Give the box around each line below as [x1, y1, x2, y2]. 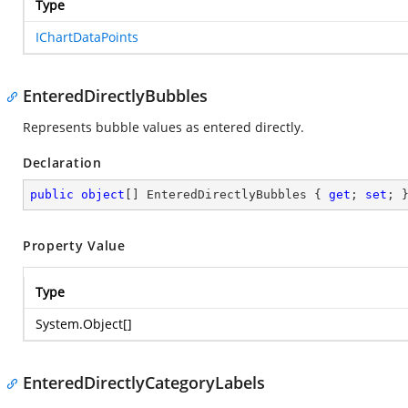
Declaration [23, 154, 102, 171]
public [30, 188, 74, 201]
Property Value [23, 237, 126, 254]
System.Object [36, 315, 123, 332]
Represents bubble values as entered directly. [23, 118, 304, 136]
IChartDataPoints [36, 28, 138, 46]
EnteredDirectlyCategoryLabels [23, 372, 265, 393]
